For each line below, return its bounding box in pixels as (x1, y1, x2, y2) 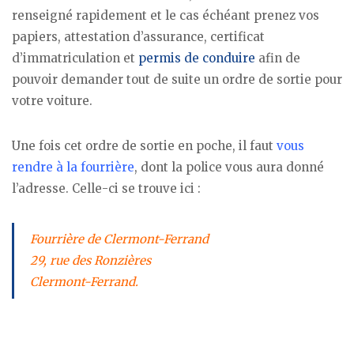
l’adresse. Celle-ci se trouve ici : (12, 180, 201, 196)
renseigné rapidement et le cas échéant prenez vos (12, 8, 319, 24)
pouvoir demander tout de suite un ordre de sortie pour (12, 72, 342, 88)
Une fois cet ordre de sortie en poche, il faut (12, 137, 277, 153)
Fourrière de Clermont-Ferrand (29, 232, 209, 247)
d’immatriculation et (12, 51, 138, 66)
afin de (255, 51, 300, 66)
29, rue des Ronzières (29, 253, 151, 269)
